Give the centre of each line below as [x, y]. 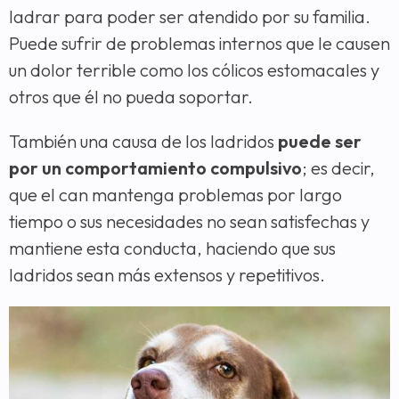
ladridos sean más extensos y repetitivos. [167, 274]
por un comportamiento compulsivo [155, 167]
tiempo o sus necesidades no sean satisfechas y [189, 221]
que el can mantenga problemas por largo [175, 194]
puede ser [320, 141]
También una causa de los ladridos [143, 141]
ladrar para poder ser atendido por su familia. [190, 16]
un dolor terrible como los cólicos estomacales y [194, 69]
